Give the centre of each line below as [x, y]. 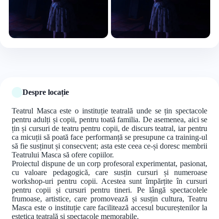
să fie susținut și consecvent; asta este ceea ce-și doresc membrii [109, 146]
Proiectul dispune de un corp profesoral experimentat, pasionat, [109, 163]
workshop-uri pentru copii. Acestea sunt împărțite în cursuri [109, 181]
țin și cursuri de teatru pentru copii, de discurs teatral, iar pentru [109, 128]
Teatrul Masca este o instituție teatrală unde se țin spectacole [109, 110]
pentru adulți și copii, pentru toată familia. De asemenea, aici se [109, 119]
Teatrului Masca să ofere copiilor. [63, 154]
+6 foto [120, 42]
